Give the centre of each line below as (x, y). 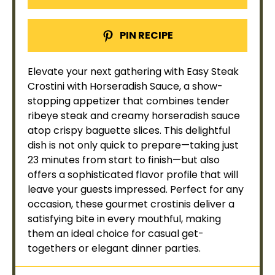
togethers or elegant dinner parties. (114, 248)
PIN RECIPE (145, 35)
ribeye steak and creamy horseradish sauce (134, 116)
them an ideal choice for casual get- (116, 234)
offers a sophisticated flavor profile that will (133, 175)
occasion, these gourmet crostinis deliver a (131, 204)
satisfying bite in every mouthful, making (124, 219)
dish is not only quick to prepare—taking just (133, 145)
